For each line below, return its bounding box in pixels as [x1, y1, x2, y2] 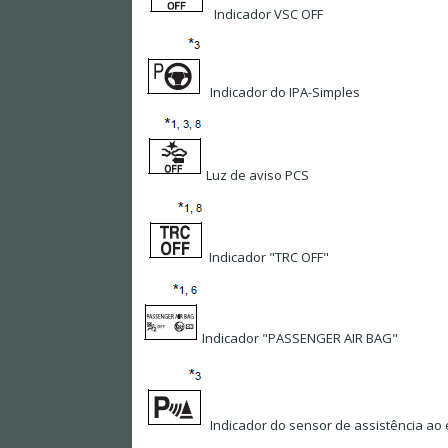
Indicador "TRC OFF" [206, 248, 329, 267]
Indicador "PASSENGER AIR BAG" [199, 329, 398, 348]
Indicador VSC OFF [211, 5, 323, 24]
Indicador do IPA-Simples [207, 83, 360, 102]
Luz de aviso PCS [203, 166, 309, 185]
